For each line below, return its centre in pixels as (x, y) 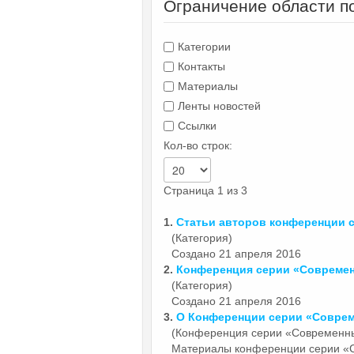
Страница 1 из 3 (205, 190)
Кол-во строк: (198, 145)
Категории (204, 46)
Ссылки (197, 125)
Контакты (201, 66)
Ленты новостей (219, 105)
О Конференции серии (241, 316)
